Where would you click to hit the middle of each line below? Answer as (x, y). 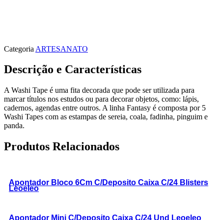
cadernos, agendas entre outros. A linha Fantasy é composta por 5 (105, 108)
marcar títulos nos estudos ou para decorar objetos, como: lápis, (101, 99)
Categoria (19, 49)
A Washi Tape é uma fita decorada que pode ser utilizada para (99, 90)
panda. (14, 126)
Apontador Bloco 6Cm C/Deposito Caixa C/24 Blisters (109, 183)
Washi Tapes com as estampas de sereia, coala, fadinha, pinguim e (106, 117)
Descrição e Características (73, 69)
